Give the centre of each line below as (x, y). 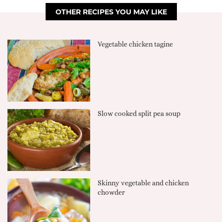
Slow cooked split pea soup (139, 113)
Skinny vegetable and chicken (143, 183)
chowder (111, 193)
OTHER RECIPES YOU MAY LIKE (111, 12)
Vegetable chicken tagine (136, 44)
